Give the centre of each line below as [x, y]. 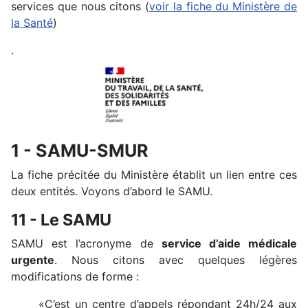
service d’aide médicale [229, 243]
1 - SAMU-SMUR [80, 150]
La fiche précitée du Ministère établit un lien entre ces [154, 174]
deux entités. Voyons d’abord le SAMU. [112, 191]
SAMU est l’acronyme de [86, 243]
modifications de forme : [77, 276]
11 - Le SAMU [61, 219]
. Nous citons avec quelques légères [176, 260]
